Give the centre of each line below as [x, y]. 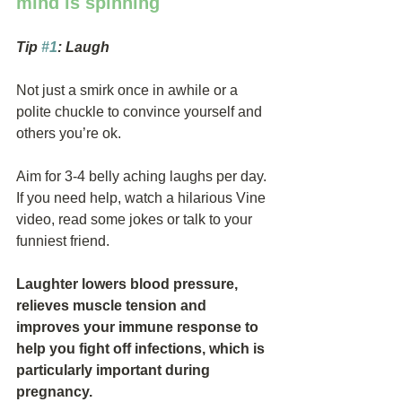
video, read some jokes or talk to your [136, 219]
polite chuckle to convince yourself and [141, 112]
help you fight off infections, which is [142, 349]
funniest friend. [63, 241]
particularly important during [115, 370]
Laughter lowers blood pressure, [129, 284]
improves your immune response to [139, 327]
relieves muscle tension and [113, 306]
